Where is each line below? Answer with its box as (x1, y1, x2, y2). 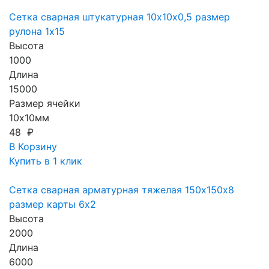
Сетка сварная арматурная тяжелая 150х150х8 (9, 184, 234, 196)
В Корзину (9, 141, 57, 153)
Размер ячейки (9, 97, 80, 109)
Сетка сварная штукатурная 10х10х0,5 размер (9, 11, 230, 23)
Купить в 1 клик (9, 155, 82, 167)
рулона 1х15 (9, 25, 65, 37)
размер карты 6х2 (9, 198, 96, 210)
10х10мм (9, 112, 49, 124)
